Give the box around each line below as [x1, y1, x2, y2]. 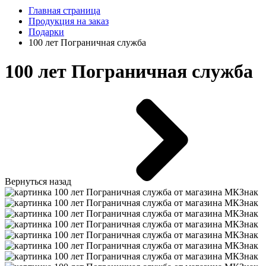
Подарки [28, 27, 64, 37]
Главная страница [28, 5, 100, 15]
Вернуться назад [5, 176, 71, 186]
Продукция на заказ [28, 16, 109, 26]
